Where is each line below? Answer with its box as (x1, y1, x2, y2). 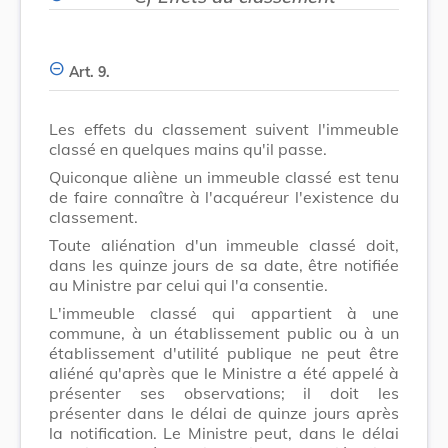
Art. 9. (69, 62, 110, 81)
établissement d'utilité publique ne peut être (49, 342, 399, 363)
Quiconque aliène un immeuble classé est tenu (49, 166, 399, 187)
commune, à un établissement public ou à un (49, 322, 399, 343)
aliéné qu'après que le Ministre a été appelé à (49, 362, 399, 383)
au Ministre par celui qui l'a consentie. (49, 274, 328, 295)
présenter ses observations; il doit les (49, 382, 399, 403)
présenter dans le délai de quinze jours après (49, 402, 399, 423)
